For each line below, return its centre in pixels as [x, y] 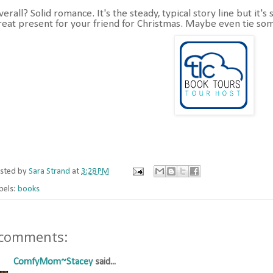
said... [104, 262]
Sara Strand [49, 172]
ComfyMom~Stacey [53, 262]
